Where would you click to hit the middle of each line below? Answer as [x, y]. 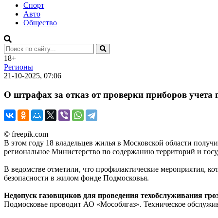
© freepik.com [26, 134]
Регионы [18, 67]
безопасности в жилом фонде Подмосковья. [76, 178]
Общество [40, 23]
